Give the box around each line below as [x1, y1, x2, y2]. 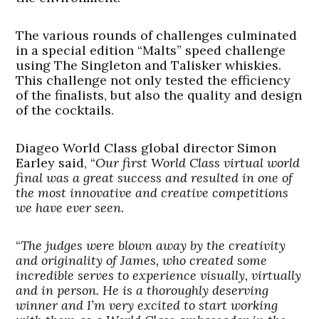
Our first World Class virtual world [95, 155, 300, 172]
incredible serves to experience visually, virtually [16, 267, 302, 284]
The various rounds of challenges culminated [16, 27, 298, 44]
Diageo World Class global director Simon [16, 140, 277, 157]
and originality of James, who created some [16, 252, 268, 269]
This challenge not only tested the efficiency [16, 72, 291, 89]
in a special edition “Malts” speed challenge [16, 42, 286, 59]
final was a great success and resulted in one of [16, 169, 293, 187]
